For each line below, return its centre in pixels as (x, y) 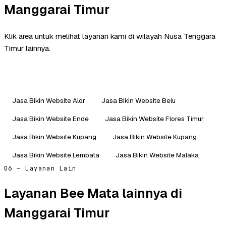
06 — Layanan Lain (40, 168)
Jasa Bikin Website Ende (50, 118)
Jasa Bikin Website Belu (138, 100)
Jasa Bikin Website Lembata (56, 155)
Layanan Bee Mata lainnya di (93, 193)
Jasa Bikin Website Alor (49, 100)
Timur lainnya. (27, 48)
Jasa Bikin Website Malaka (157, 155)
